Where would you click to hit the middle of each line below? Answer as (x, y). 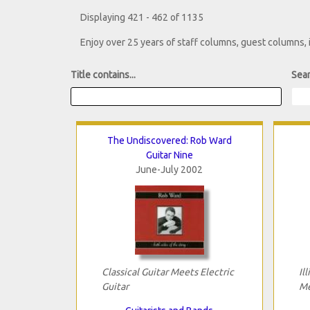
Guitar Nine (169, 155)
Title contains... (103, 75)
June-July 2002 (169, 169)
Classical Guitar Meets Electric (167, 272)
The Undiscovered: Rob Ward (169, 140)
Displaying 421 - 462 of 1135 (142, 18)
